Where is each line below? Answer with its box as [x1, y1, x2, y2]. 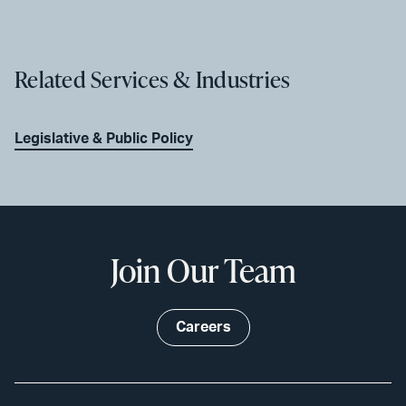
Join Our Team [110, 247, 296, 294]
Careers [175, 320, 231, 335]
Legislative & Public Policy [14, 131, 193, 147]
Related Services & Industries [14, 63, 291, 96]
